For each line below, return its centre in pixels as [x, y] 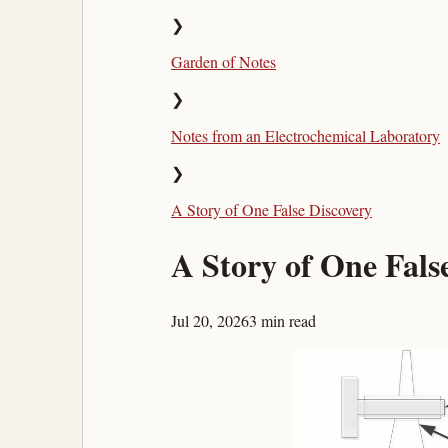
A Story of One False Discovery [271, 209]
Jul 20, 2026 [209, 320]
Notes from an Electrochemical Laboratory [305, 135]
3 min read [282, 320]
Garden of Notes [223, 61]
